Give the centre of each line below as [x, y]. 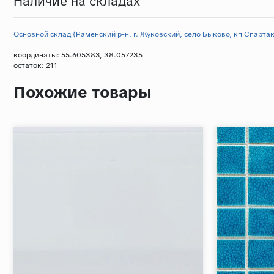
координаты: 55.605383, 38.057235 [78, 55]
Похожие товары [83, 92]
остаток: [30, 65]
